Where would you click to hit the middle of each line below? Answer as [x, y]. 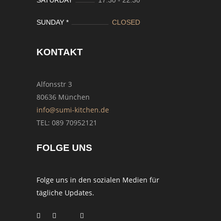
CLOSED [126, 22]
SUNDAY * [53, 22]
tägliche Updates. [65, 192]
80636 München [63, 97]
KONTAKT [60, 52]
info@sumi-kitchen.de [73, 110]
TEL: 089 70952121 [67, 122]
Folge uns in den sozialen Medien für [98, 180]
